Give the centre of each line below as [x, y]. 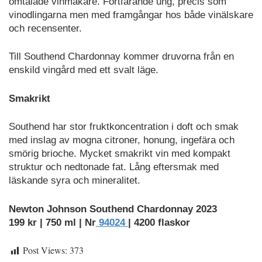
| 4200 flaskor [159, 222]
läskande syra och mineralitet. [75, 181]
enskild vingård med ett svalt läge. [84, 70]
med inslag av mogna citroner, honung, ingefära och [122, 140]
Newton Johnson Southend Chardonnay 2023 [113, 209]
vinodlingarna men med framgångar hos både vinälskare [131, 15]
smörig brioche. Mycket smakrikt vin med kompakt [120, 154]
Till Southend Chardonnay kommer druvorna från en [121, 57]
